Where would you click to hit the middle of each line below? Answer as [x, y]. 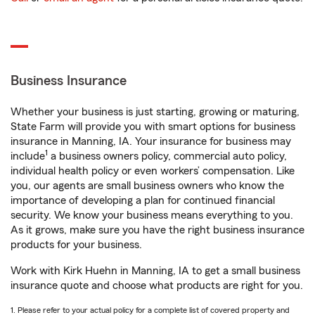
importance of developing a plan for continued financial [143, 200]
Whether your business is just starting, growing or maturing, [155, 112]
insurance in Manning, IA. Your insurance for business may [151, 141]
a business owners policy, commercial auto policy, [167, 156]
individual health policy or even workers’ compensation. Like [153, 171]
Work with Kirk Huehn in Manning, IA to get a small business [155, 271]
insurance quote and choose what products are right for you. [157, 285]
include [28, 156]
